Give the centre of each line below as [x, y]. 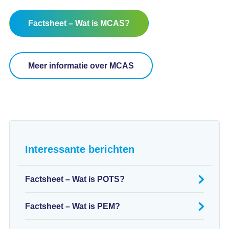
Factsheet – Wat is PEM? [72, 206]
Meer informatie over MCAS [81, 66]
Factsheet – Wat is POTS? [75, 179]
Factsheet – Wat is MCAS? [79, 23]
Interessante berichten [79, 149]
